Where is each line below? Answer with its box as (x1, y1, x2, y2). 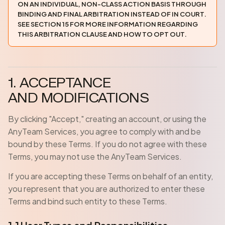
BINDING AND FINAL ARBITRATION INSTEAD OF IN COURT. (18, 10, 206, 18)
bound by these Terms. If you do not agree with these (8, 139, 207, 149)
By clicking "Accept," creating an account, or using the (8, 114, 206, 124)
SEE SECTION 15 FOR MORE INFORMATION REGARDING (18, 20, 198, 28)
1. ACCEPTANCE (8, 75, 111, 91)
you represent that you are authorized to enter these (8, 183, 205, 194)
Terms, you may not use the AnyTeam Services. (8, 151, 182, 162)
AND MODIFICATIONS (8, 90, 149, 106)
